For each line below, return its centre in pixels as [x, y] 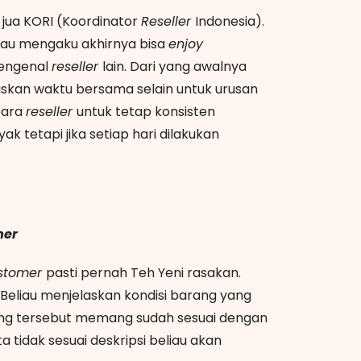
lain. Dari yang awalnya [174, 66]
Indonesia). [230, 21]
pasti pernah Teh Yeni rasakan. [143, 272]
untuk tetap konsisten [146, 111]
